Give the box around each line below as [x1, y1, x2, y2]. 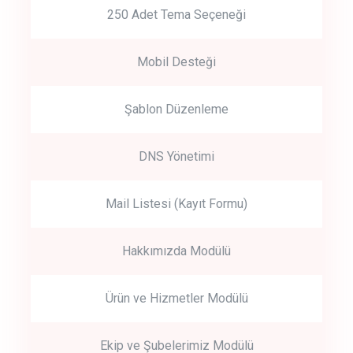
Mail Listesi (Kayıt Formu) [106, 195, 247, 211]
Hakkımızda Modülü [122, 243, 231, 258]
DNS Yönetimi [139, 148, 214, 164]
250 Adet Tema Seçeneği [107, 6, 246, 22]
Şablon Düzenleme [124, 101, 229, 117]
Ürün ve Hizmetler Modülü [105, 290, 248, 306]
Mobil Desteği [137, 54, 216, 69]
